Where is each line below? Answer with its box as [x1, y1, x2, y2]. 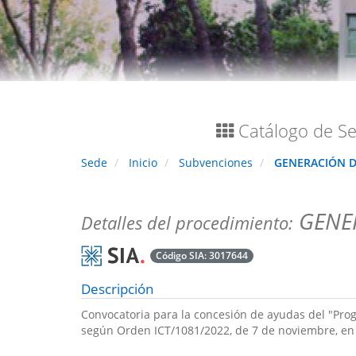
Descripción [81, 279, 153, 298]
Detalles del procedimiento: [81, 211, 293, 235]
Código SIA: [156, 248, 210, 262]
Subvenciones [179, 155, 253, 170]
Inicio [129, 155, 157, 170]
